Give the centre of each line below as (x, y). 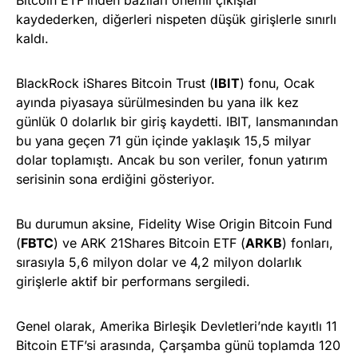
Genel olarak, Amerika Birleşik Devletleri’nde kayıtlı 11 (177, 326)
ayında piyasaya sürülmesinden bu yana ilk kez (157, 102)
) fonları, (308, 243)
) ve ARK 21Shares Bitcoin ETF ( (149, 243)
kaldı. (32, 38)
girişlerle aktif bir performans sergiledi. (133, 281)
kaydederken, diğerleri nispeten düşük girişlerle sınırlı (176, 19)
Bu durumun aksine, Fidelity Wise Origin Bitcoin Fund (174, 223)
